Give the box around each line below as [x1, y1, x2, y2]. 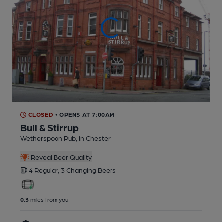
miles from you [29, 196, 68, 203]
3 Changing [61, 166, 98, 174]
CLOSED [26, 111, 54, 118]
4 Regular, [29, 166, 61, 174]
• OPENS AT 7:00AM [55, 111, 115, 118]
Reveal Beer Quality [29, 153, 92, 161]
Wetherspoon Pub [20, 134, 76, 142]
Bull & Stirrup [20, 121, 79, 134]
